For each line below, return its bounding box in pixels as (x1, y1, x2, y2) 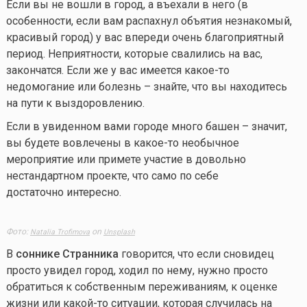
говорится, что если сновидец (118, 247, 274, 260)
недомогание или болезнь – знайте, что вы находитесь (5, 79, 287, 93)
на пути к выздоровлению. (5, 96, 145, 110)
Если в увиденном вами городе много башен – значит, (5, 119, 287, 133)
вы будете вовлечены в (5, 136, 134, 149)
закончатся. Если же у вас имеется (5, 63, 184, 77)
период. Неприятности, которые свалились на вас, (5, 47, 262, 60)
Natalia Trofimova (29, 227, 90, 236)
